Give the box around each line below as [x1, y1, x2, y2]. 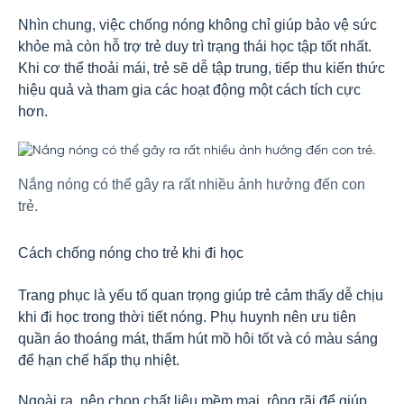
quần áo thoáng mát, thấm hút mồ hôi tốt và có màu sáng [18, 331, 378, 346]
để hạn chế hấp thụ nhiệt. [18, 353, 179, 368]
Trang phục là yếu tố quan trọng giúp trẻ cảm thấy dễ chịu [18, 288, 383, 303]
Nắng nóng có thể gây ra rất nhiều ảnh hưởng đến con [18, 177, 365, 192]
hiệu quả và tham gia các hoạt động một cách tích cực [18, 82, 361, 97]
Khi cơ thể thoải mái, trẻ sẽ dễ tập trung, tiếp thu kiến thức [18, 60, 385, 76]
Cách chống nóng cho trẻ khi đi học [18, 245, 243, 261]
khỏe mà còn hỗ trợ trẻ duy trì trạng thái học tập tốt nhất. [18, 39, 372, 54]
